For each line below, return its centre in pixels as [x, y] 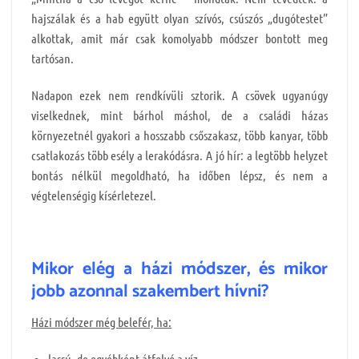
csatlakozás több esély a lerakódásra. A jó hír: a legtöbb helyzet [179, 155]
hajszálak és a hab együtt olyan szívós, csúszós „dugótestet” [179, 18]
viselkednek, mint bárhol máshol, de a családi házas [179, 115]
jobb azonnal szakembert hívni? [150, 292]
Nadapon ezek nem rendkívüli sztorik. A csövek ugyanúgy [179, 95]
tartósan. [52, 58]
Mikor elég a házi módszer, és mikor [179, 270]
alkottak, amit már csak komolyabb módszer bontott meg [179, 38]
